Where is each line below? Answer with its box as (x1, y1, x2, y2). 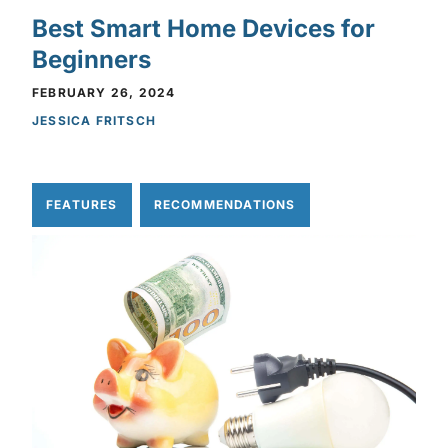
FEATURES (46, 196, 118, 212)
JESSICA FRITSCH (32, 112, 156, 128)
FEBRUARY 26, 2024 (32, 84, 176, 100)
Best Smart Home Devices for (32, 13, 375, 43)
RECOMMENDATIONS (153, 196, 296, 212)
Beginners (32, 44, 151, 74)
